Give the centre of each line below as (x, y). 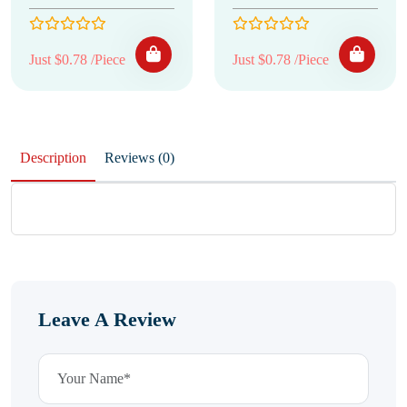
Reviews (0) (166, 158)
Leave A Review (107, 320)
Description (53, 158)
